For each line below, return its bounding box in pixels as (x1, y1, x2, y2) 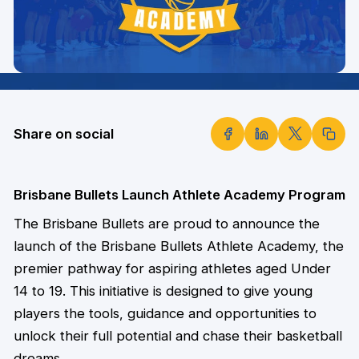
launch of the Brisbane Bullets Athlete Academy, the (13, 238, 344, 255)
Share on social (13, 125, 114, 142)
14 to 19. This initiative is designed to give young (13, 283, 313, 300)
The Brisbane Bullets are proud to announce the (13, 216, 320, 232)
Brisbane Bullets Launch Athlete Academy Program (13, 187, 345, 204)
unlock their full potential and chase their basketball (13, 328, 342, 345)
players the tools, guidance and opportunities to (13, 305, 317, 322)
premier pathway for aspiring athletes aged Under (13, 260, 331, 277)
